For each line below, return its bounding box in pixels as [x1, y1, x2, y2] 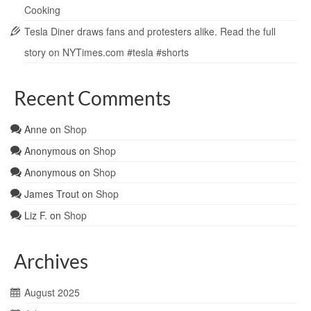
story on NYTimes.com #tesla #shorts [24, 45, 189, 60]
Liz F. [24, 208, 47, 223]
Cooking [24, 3, 60, 17]
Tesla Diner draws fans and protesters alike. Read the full [24, 24, 276, 39]
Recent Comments [14, 86, 171, 110]
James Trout [24, 187, 79, 201]
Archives [14, 249, 88, 274]
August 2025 [24, 285, 80, 300]
